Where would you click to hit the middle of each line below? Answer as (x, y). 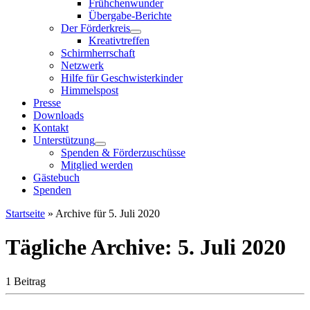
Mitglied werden (97, 165)
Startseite (25, 213)
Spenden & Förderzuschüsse (123, 153)
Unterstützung (64, 140)
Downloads (58, 115)
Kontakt (51, 128)
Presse (47, 103)
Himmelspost (90, 90)
